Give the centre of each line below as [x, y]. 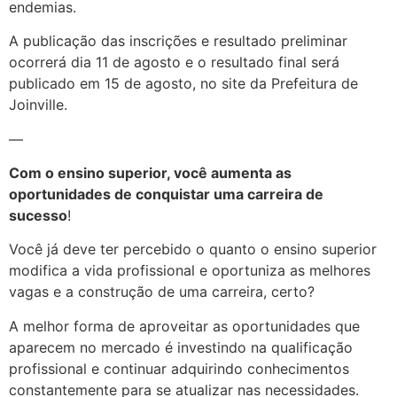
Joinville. [38, 105]
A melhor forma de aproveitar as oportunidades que [184, 326]
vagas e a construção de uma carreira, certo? [162, 292]
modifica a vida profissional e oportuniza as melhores [190, 271]
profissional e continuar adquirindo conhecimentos [179, 368]
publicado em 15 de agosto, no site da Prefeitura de [183, 84]
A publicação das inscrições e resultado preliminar [178, 41]
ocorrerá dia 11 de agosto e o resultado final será [174, 62]
